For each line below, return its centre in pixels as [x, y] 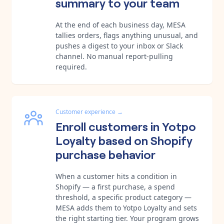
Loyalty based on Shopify [124, 139]
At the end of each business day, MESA [120, 24]
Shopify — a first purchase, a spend [115, 186]
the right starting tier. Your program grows [127, 218]
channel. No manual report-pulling [114, 56]
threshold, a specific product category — [123, 197]
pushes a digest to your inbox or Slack [119, 45]
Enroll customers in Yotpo [126, 125]
